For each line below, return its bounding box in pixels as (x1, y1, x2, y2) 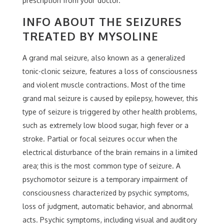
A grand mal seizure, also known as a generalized (22, 53, 185, 62)
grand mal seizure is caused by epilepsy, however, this (22, 93, 198, 102)
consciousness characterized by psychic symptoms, (22, 188, 189, 197)
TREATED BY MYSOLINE (22, 28, 158, 43)
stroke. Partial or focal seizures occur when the (22, 134, 178, 143)
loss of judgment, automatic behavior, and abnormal (22, 201, 193, 210)
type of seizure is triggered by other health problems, (22, 107, 197, 116)
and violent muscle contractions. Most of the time (22, 80, 186, 89)
